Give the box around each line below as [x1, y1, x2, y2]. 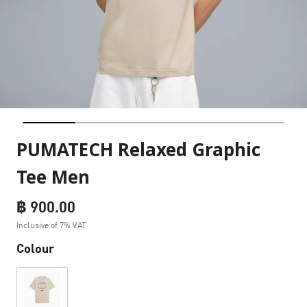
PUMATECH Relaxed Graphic [16, 137, 260, 164]
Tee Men [16, 164, 90, 192]
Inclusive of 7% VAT [16, 220, 86, 230]
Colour [16, 241, 54, 256]
